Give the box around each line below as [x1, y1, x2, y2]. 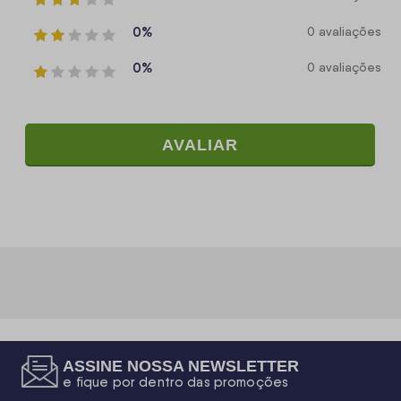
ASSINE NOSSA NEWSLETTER [63, 356, 300, 375]
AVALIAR [162, 135, 239, 154]
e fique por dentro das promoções [63, 373, 289, 390]
